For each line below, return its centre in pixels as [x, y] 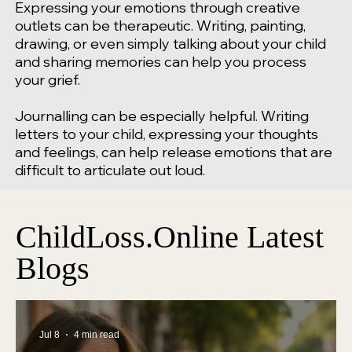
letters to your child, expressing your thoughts [166, 134]
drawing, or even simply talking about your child [170, 44]
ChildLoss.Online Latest [170, 236]
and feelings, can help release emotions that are [173, 152]
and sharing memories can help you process [160, 62]
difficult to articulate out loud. [110, 170]
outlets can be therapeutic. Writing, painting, [160, 26]
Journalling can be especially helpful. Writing [161, 116]
